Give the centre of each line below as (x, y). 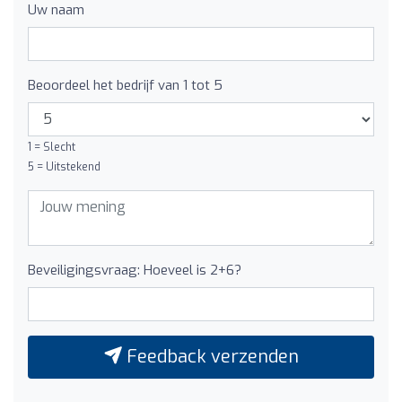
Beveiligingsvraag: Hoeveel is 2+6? (135, 270)
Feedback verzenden (210, 356)
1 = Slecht (52, 147)
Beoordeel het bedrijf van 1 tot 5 (125, 85)
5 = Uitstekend (64, 166)
